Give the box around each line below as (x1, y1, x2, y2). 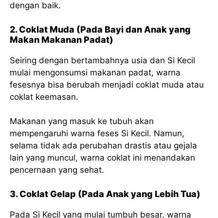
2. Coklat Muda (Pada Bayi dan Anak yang (10, 24, 191, 35)
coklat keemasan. (10, 91, 78, 102)
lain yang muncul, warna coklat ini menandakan (10, 153, 195, 163)
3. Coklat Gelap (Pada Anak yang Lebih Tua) (10, 188, 200, 199)
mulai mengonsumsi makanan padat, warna (10, 67, 181, 77)
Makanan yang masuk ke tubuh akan (10, 116, 154, 127)
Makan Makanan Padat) (10, 34, 113, 45)
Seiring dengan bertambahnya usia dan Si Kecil (10, 55, 195, 65)
